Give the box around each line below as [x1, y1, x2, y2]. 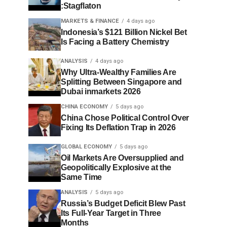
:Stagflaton [61, 2, 101, 10]
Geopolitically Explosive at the [61, 163, 172, 172]
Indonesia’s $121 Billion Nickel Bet [61, 28, 187, 36]
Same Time [61, 173, 102, 181]
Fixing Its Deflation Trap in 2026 [61, 123, 176, 132]
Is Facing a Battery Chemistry [61, 37, 169, 46]
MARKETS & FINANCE [61, 18, 119, 24]
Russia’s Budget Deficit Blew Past [61, 199, 185, 208]
